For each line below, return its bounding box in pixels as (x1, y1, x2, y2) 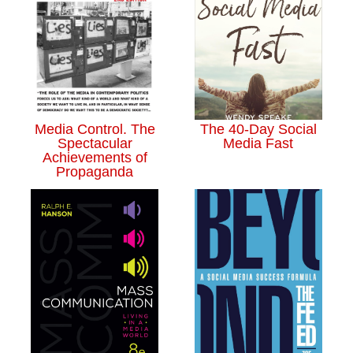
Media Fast (223, 136, 294, 152)
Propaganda (56, 164, 134, 180)
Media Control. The (34, 121, 155, 138)
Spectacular (57, 136, 132, 152)
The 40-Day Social (199, 121, 317, 138)
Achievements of (42, 150, 147, 166)
